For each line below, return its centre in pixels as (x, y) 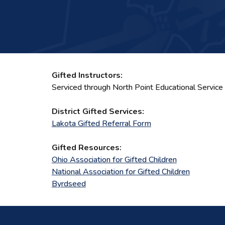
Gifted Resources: (86, 148)
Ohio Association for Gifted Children (114, 160)
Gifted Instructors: (87, 75)
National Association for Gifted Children (121, 172)
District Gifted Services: (98, 111)
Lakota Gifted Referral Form (101, 124)
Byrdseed (69, 184)
